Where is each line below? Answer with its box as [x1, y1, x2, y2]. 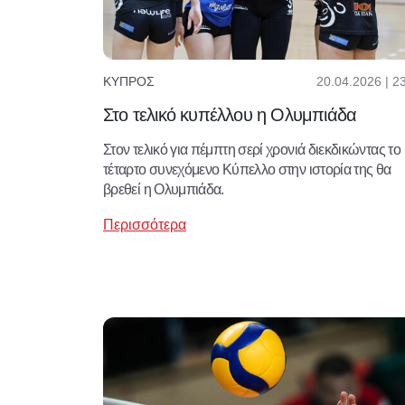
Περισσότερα [103, 216, 186, 232]
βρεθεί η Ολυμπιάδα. [103, 181, 224, 197]
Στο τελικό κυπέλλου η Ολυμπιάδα [103, 104, 357, 125]
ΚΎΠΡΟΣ [103, 74, 155, 89]
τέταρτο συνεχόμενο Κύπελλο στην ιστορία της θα [103, 161, 391, 177]
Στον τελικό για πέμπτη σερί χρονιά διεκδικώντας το [103, 141, 400, 157]
